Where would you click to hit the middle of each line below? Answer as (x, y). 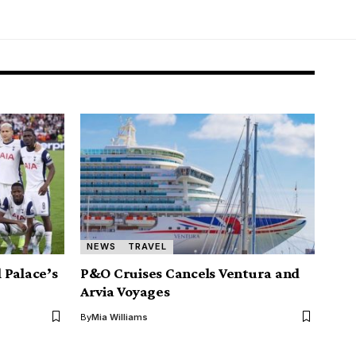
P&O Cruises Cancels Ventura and (191, 273)
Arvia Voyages (125, 291)
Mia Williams (120, 317)
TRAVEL (148, 247)
